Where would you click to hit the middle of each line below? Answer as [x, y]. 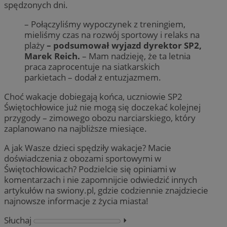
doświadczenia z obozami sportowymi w [83, 159]
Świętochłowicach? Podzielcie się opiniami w [90, 169]
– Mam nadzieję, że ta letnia [135, 56]
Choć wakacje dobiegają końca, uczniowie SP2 [93, 97]
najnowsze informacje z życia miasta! [76, 201]
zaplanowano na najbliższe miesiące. [75, 129]
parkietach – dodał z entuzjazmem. [93, 77]
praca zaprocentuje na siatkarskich [92, 66]
